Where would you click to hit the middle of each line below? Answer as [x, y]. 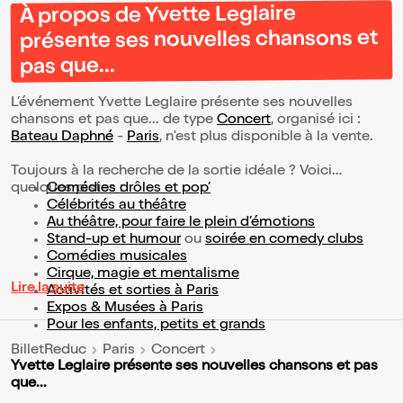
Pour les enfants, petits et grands [156, 326]
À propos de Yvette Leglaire [157, 17]
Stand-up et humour [114, 241]
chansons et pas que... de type [114, 121]
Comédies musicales [117, 258]
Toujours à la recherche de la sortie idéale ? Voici [171, 172]
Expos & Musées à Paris [125, 309]
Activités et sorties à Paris [133, 292]
